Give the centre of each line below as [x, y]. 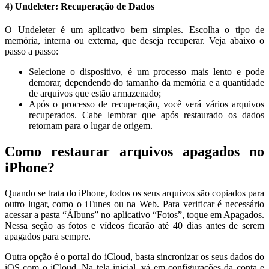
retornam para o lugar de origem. [91, 126]
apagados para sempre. [48, 237]
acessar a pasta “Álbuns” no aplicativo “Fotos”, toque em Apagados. [134, 215]
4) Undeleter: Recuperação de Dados [80, 7]
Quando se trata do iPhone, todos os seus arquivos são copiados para [134, 193]
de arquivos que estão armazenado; [95, 94]
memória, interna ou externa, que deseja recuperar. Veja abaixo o [134, 41]
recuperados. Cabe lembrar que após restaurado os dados [147, 115]
